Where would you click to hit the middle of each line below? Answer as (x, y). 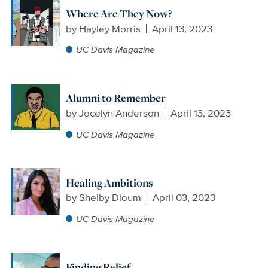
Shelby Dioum (110, 198)
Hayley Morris (109, 28)
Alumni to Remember (115, 98)
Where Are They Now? (119, 13)
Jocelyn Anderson (119, 113)
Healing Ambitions (109, 182)
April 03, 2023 (184, 198)
